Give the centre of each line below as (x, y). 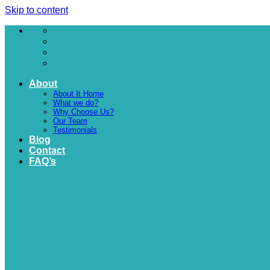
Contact (47, 150)
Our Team (70, 121)
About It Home (78, 94)
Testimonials (75, 130)
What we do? (76, 103)
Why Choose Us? (83, 112)
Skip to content (36, 10)
